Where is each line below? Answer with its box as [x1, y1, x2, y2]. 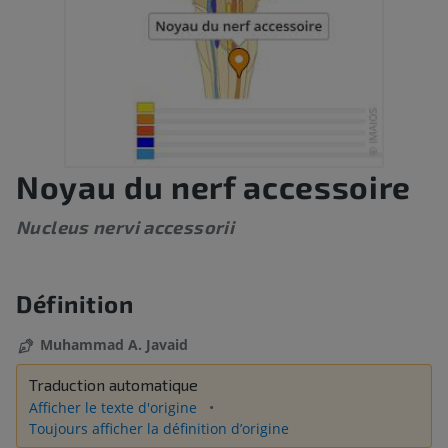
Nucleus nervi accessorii [16, 216, 235, 239]
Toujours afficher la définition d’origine [29, 419, 289, 439]
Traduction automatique [29, 375, 198, 395]
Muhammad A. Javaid [40, 335, 188, 355]
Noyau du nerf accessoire [16, 167, 411, 206]
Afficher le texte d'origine [29, 398, 201, 418]
